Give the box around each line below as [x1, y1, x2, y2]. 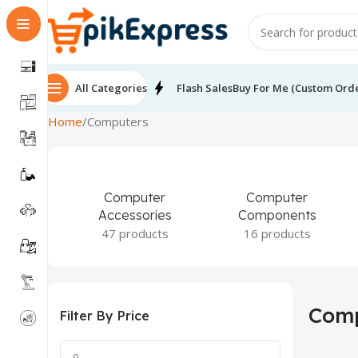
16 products [243, 225, 311, 241]
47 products [101, 225, 169, 241]
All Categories [75, 80, 147, 95]
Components [237, 207, 316, 223]
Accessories [97, 207, 172, 223]
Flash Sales [177, 80, 233, 95]
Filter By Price [60, 308, 149, 324]
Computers [87, 113, 149, 129]
